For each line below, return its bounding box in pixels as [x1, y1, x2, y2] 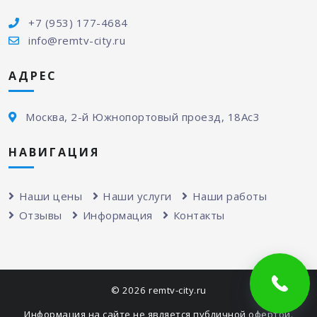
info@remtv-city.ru [28, 33, 125, 48]
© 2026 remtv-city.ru [110, 284, 207, 297]
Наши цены [18, 189, 82, 204]
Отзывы [18, 208, 62, 223]
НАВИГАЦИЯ [8, 144, 100, 160]
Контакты [173, 208, 225, 223]
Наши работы [192, 189, 267, 204]
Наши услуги [103, 189, 172, 204]
